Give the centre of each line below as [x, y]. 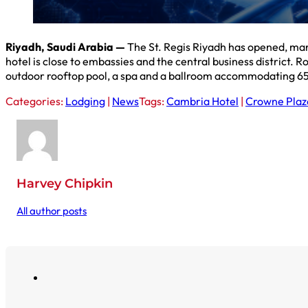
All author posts [52, 211]
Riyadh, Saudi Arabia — [66, 46]
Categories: [35, 101]
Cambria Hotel [202, 101]
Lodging [85, 101]
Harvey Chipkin [65, 184]
